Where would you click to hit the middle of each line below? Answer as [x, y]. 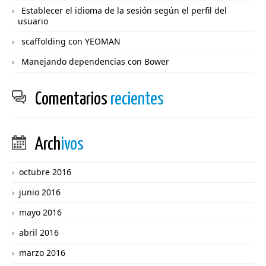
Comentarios [73, 99]
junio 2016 [40, 192]
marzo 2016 [42, 253]
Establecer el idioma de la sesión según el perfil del [124, 11]
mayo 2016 [40, 213]
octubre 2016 [45, 172]
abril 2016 [39, 233]
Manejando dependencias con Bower [95, 62]
